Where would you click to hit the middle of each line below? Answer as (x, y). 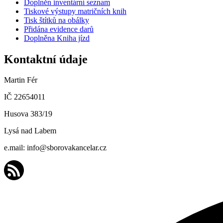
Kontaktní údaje (46, 59)
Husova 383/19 (28, 114)
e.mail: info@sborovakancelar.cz (55, 148)
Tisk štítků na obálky (56, 20)
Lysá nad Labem (30, 131)
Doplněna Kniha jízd (57, 38)
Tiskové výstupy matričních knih (75, 11)
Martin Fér (21, 80)
